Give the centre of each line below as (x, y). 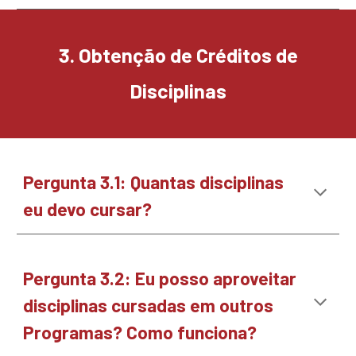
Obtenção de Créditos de (186, 55)
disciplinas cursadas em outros (149, 305)
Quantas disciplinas (207, 182)
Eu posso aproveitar (216, 278)
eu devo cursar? (90, 209)
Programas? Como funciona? (142, 332)
